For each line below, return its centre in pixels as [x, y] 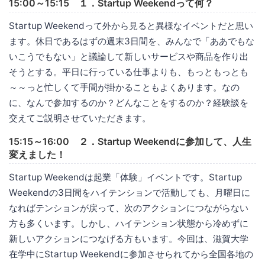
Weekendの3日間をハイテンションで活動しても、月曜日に [130, 193]
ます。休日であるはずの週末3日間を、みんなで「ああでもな [132, 41]
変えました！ [37, 155]
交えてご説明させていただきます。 [80, 118]
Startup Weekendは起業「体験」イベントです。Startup [125, 177]
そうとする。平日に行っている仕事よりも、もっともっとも [129, 72]
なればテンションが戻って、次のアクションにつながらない [129, 208]
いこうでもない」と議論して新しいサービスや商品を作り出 [129, 57]
